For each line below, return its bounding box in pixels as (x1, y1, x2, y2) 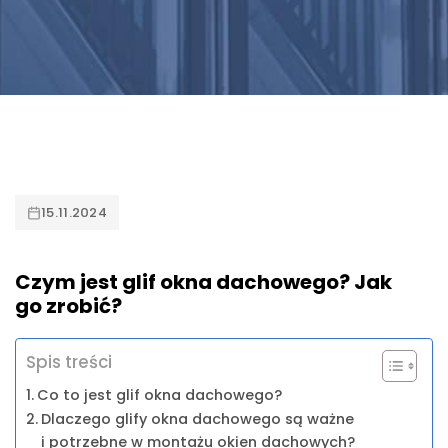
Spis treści (26, 350, 112, 375)
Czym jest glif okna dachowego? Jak (15, 268, 392, 296)
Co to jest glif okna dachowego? (36, 385, 282, 405)
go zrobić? (15, 292, 122, 320)
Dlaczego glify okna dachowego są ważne (40, 409, 354, 429)
